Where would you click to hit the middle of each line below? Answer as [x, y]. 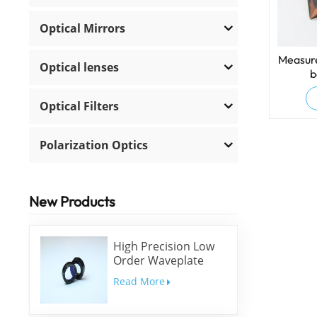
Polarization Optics [94, 145]
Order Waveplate [158, 261]
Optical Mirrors [83, 28]
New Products [73, 201]
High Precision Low [163, 247]
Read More [139, 282]
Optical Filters [80, 106]
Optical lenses [80, 67]
